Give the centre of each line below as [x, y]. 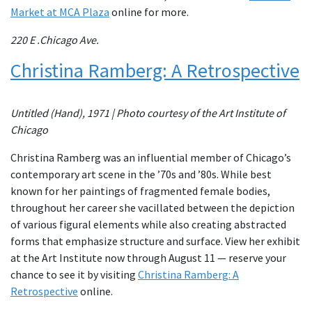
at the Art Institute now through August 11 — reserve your [148, 258]
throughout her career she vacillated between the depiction [153, 208]
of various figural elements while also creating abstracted [148, 224]
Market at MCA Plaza [60, 12]
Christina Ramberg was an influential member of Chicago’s [151, 157]
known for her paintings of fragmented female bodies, [140, 191]
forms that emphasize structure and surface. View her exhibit [155, 241]
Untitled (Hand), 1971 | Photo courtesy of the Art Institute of [148, 113]
